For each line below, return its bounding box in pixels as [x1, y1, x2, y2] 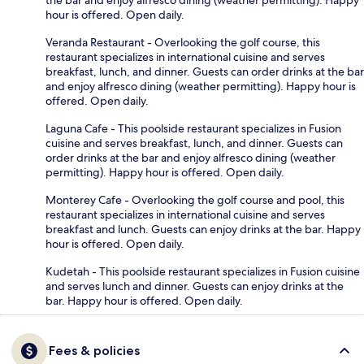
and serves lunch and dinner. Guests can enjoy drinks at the [45, 278, 344, 293]
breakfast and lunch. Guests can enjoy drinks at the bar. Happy [45, 221, 361, 236]
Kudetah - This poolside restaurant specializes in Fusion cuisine [45, 263, 360, 279]
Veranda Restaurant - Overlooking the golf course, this [45, 34, 320, 50]
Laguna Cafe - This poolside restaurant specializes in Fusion [45, 120, 341, 136]
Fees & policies [49, 342, 140, 358]
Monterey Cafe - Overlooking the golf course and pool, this [45, 192, 344, 207]
